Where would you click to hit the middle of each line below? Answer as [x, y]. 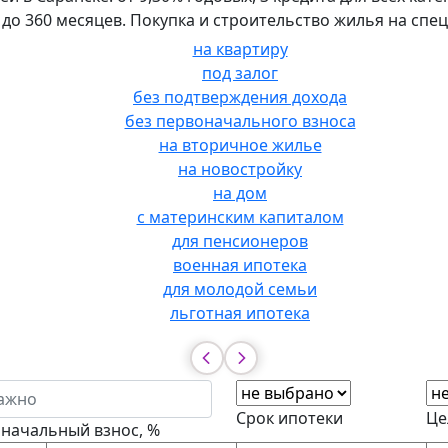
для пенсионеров [240, 240]
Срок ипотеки [289, 417]
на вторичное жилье [240, 144]
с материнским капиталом [240, 216]
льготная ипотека [240, 312]
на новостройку [240, 168]
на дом [240, 192]
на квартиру [240, 48]
